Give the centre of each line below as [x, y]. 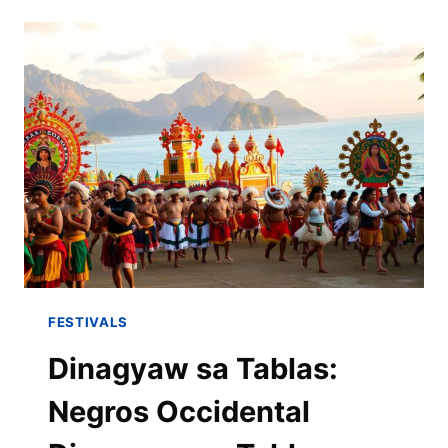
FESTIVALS [88, 322]
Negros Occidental [179, 411]
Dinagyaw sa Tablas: [193, 368]
